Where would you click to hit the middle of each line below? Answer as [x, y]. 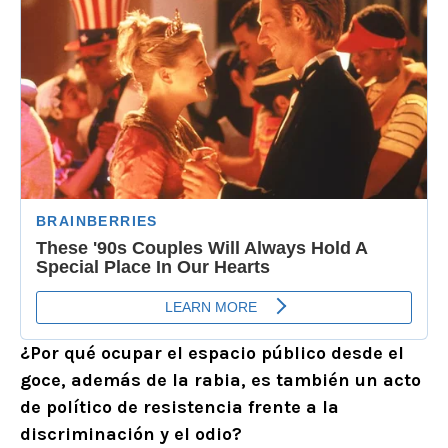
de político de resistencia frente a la [179, 406]
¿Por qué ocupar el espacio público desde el [212, 352]
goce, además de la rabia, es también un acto [220, 379]
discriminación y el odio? [131, 433]
